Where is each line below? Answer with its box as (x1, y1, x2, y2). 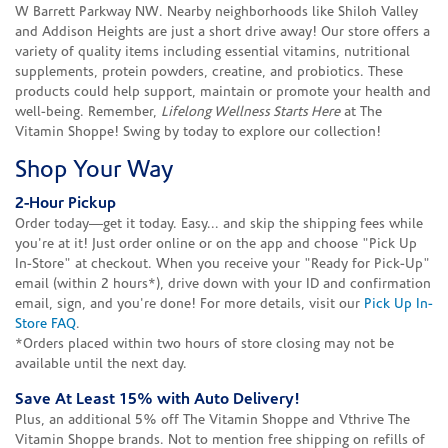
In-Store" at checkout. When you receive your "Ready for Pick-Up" (15, 256, 430, 272)
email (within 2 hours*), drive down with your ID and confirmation (15, 276, 431, 292)
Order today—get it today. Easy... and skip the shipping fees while (15, 216, 423, 232)
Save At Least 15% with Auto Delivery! (15, 391, 300, 408)
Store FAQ (15, 316, 76, 332)
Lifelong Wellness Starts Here (161, 104, 340, 120)
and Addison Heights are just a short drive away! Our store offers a (15, 24, 430, 40)
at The (340, 104, 382, 120)
